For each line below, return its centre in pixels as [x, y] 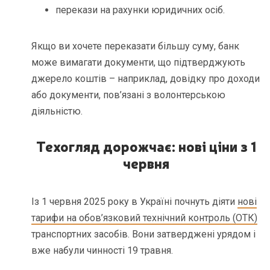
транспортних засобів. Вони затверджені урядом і [144, 234]
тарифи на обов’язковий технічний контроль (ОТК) [145, 218]
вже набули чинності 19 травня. [102, 250]
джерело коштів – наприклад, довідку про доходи [146, 79]
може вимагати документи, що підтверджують [139, 63]
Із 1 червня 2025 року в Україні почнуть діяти [135, 201]
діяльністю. [57, 111]
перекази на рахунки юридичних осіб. [140, 10]
